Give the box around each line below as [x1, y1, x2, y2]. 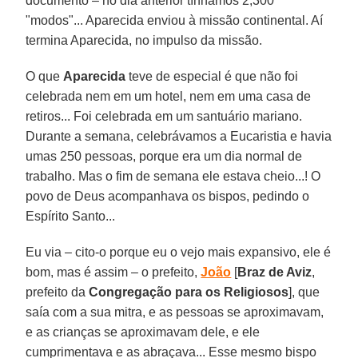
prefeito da [26, 284, 89, 299]
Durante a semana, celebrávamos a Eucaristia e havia [26, 129, 332, 143]
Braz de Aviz [237, 265, 312, 279]
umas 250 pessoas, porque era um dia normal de [26, 149, 303, 163]
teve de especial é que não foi [125, 69, 299, 83]
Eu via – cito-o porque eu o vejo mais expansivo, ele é [26, 245, 332, 259]
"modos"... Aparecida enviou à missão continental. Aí [26, 13, 324, 27]
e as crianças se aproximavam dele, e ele [26, 324, 261, 339]
